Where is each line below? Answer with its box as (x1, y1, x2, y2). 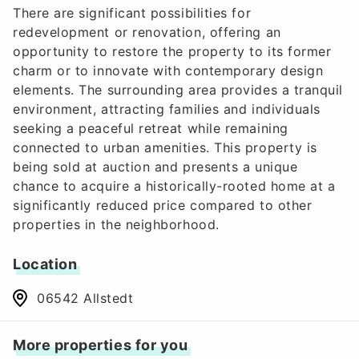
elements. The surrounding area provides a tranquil (13, 81, 344, 98)
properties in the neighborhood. (13, 216, 220, 232)
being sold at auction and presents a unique (13, 158, 298, 175)
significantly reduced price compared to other (13, 196, 313, 213)
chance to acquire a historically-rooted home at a (13, 177, 336, 194)
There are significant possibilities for (13, 4, 252, 21)
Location (13, 255, 78, 272)
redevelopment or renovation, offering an (13, 23, 281, 40)
